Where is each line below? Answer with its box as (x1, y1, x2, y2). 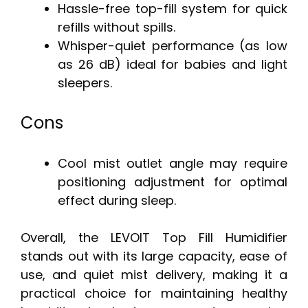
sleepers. (58, 74, 112, 92)
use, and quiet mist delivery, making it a (21, 266, 287, 284)
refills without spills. (58, 19, 175, 36)
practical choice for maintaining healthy (21, 285, 287, 302)
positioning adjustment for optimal (58, 173, 287, 191)
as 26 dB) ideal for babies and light (58, 56, 287, 74)
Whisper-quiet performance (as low (58, 37, 287, 55)
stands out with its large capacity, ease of (21, 247, 287, 265)
